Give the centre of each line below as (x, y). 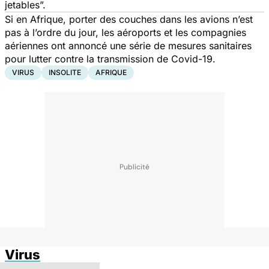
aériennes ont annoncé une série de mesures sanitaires (128, 45)
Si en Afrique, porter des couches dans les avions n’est (129, 19)
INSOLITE (65, 72)
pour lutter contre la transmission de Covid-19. (112, 59)
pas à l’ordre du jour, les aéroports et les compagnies (125, 32)
